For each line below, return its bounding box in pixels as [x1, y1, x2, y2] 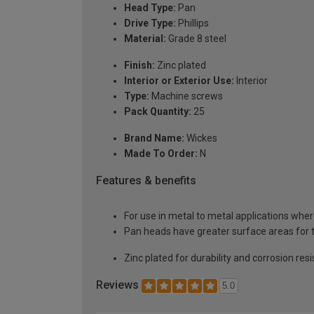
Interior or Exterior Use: [124, 75, 234, 87]
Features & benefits [96, 174, 196, 188]
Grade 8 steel [166, 33, 226, 45]
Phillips [176, 18, 209, 29]
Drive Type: [124, 18, 176, 29]
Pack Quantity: [124, 106, 191, 118]
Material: [124, 33, 166, 45]
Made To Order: [124, 148, 198, 160]
